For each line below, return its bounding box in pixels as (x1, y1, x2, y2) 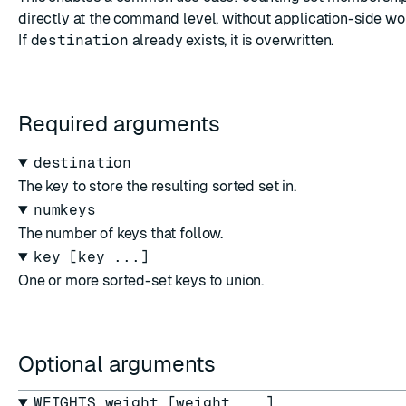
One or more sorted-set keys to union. (18, 272, 265, 289)
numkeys (33, 201, 96, 218)
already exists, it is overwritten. (128, 32, 334, 49)
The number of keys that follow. (18, 225, 224, 242)
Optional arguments (18, 352, 221, 376)
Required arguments (18, 111, 226, 136)
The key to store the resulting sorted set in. (18, 178, 296, 195)
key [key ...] (33, 248, 150, 266)
